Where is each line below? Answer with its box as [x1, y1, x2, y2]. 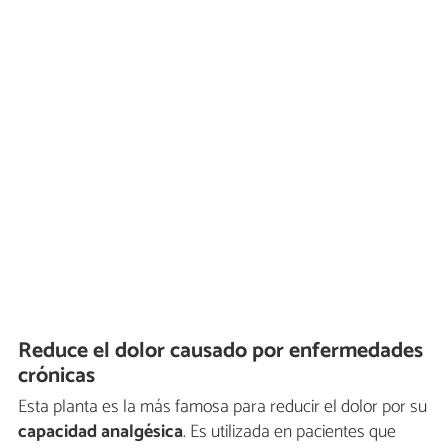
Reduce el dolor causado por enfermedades [18, 333, 424, 370]
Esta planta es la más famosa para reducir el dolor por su [18, 391, 427, 422]
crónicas [18, 358, 96, 395]
